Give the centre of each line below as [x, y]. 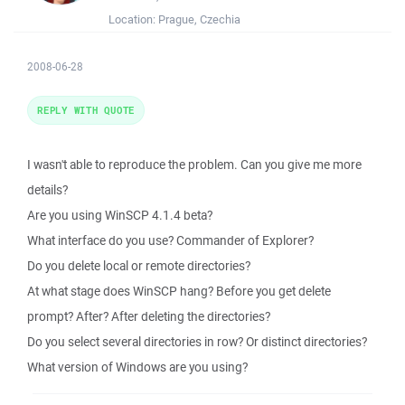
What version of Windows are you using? [137, 367]
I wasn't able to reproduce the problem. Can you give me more [194, 165]
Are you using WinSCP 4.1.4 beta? [120, 215]
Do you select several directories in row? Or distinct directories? [197, 342]
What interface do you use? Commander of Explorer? [170, 240]
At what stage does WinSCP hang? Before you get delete [179, 291]
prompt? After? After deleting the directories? [149, 316]
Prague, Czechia [199, 19]
